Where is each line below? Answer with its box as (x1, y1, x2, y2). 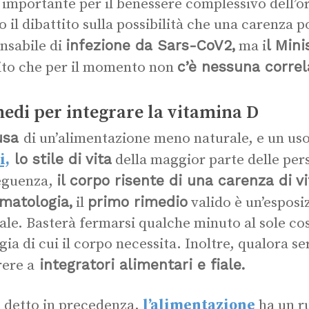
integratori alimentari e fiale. (34, 256, 245, 273)
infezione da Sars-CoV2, (66, 37, 235, 54)
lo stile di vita (10, 150, 112, 168)
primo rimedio (88, 193, 188, 210)
